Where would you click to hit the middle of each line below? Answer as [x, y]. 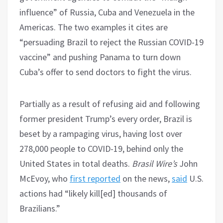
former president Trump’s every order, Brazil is [106, 118]
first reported [95, 178]
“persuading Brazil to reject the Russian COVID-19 [111, 42]
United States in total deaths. [76, 163]
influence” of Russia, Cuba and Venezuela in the [107, 12]
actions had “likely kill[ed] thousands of [93, 193]
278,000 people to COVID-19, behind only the [101, 148]
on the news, [146, 178]
